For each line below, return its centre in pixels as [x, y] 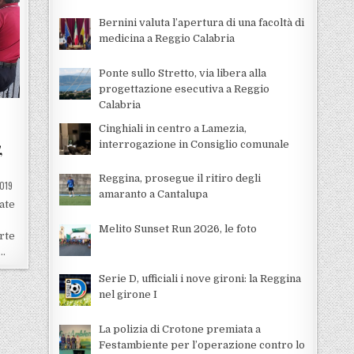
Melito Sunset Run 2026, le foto [177, 228]
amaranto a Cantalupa [153, 194]
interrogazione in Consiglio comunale [194, 144]
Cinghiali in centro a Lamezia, [172, 128]
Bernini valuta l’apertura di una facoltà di [201, 22]
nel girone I [128, 295]
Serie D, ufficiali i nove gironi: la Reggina [200, 279]
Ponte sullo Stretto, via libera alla [182, 73]
